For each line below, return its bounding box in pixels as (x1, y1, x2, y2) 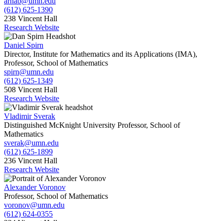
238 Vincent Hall (4, 14, 57, 23)
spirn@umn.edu (4, 68, 54, 76)
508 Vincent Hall (4, 85, 57, 94)
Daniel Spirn (4, 41, 43, 50)
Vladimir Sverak (4, 112, 55, 121)
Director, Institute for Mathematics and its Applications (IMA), (4, 50, 197, 59)
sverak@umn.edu (4, 139, 59, 147)
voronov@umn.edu (4, 201, 65, 210)
